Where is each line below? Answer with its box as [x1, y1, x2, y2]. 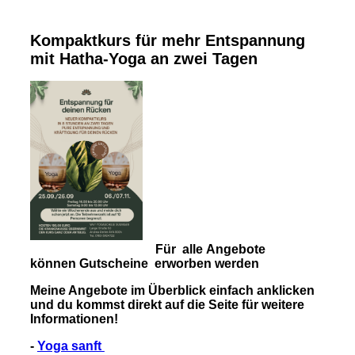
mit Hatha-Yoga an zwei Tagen [29, 50, 258, 68]
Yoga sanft [36, 339, 105, 353]
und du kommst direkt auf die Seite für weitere [29, 298, 304, 312]
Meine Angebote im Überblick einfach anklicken [29, 284, 315, 298]
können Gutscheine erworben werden [29, 257, 262, 271]
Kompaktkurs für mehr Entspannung [29, 32, 305, 50]
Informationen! [29, 312, 118, 326]
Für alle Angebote [155, 242, 269, 257]
